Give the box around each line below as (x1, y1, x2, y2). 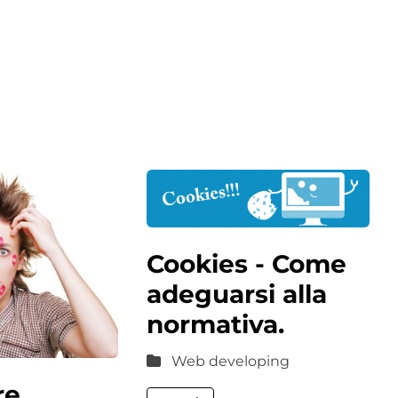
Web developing (171, 353, 291, 370)
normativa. (147, 309, 285, 340)
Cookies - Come (147, 249, 347, 280)
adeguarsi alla (147, 279, 328, 310)
